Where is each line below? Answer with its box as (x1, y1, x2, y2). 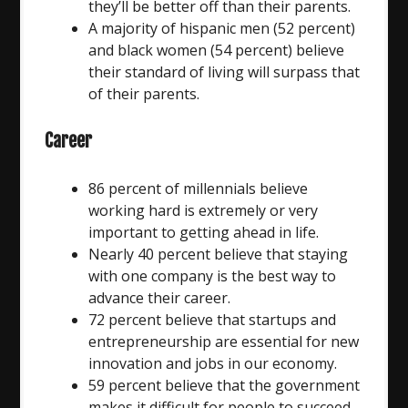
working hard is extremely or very (88, 199, 319, 220)
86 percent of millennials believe (88, 178, 309, 199)
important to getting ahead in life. (88, 221, 320, 242)
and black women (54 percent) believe (88, 39, 345, 60)
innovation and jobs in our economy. (88, 352, 338, 373)
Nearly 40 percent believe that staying (88, 243, 349, 264)
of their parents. (88, 83, 200, 104)
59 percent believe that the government (88, 374, 361, 395)
